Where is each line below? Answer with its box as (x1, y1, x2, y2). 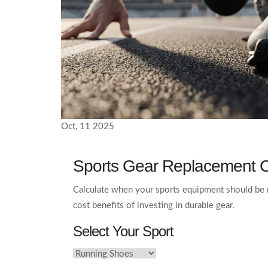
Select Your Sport (73, 223, 173, 239)
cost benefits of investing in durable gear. (73, 200, 234, 210)
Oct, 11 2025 (61, 121, 114, 131)
